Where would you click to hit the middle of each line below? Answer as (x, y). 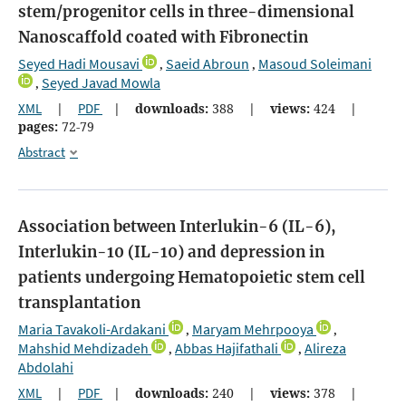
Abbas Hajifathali (227, 348)
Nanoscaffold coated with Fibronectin (163, 37)
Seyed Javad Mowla (101, 82)
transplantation (79, 302)
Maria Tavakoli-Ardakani (92, 329)
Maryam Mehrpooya (253, 329)
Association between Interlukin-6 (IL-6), (177, 226)
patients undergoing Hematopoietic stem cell (192, 277)
